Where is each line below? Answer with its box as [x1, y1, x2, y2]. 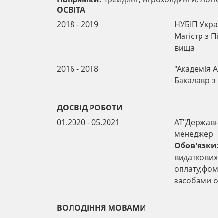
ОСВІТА [57, 4, 85, 15]
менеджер [174, 128, 213, 139]
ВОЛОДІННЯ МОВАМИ [57, 202, 146, 214]
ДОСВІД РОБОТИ [57, 102, 123, 113]
